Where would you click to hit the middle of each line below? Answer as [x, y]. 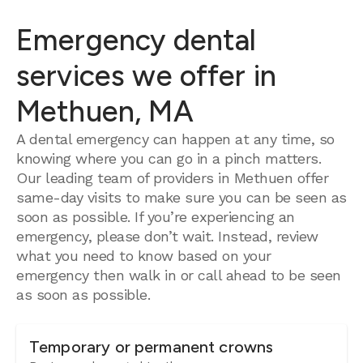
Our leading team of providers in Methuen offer [172, 178]
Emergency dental [137, 40]
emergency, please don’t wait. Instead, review [167, 236]
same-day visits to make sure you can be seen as [181, 197]
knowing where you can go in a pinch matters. [169, 158]
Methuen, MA [105, 111]
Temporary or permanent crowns [152, 347]
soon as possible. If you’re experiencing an [156, 217]
